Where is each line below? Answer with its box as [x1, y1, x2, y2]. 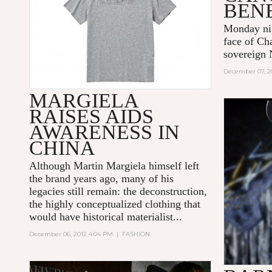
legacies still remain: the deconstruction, [29, 185, 208, 198]
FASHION [122, 230, 151, 239]
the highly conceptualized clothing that [29, 198, 201, 211]
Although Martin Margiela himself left [29, 160, 200, 172]
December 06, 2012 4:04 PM [29, 230, 114, 239]
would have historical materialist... [29, 211, 183, 223]
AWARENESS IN [29, 121, 180, 144]
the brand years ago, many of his [29, 172, 174, 185]
